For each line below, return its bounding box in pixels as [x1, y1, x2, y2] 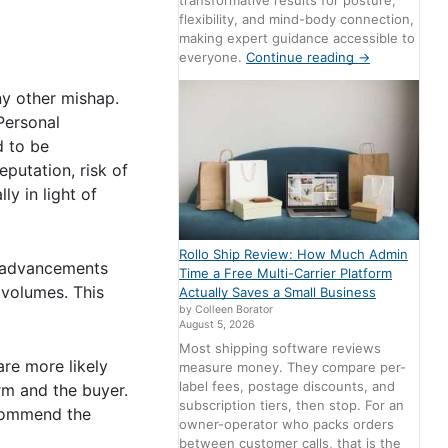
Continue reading [246, 49, 359, 66]
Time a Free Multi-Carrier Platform [179, 265, 393, 282]
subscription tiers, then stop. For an [179, 396, 405, 413]
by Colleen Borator [179, 303, 274, 317]
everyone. [179, 49, 247, 66]
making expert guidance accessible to [179, 30, 416, 47]
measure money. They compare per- [179, 358, 407, 375]
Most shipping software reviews [179, 339, 382, 356]
